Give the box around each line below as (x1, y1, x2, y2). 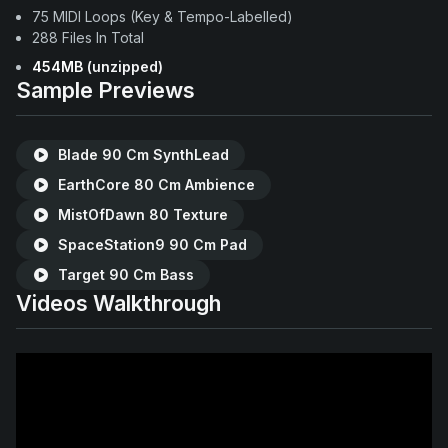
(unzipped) (83, 58, 163, 75)
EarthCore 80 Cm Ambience (53, 176, 255, 193)
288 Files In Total (32, 29, 144, 46)
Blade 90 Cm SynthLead (53, 146, 229, 163)
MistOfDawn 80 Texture (53, 206, 228, 223)
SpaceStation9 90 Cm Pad (53, 236, 247, 253)
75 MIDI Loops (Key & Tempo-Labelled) (32, 8, 293, 25)
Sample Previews (16, 77, 195, 103)
